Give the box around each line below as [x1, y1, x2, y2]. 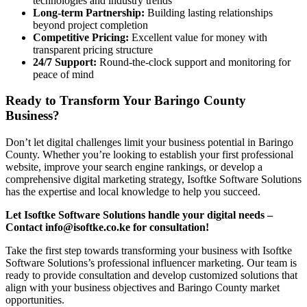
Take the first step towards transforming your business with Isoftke [5, 245, 292, 257]
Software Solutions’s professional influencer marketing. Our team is [5, 257, 297, 269]
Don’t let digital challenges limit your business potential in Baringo [5, 136, 293, 149]
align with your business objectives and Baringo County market [5, 282, 280, 294]
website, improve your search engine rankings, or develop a [5, 161, 262, 173]
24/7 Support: [33, 56, 97, 68]
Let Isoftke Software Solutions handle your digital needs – [5, 209, 273, 221]
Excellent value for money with [129, 31, 267, 43]
